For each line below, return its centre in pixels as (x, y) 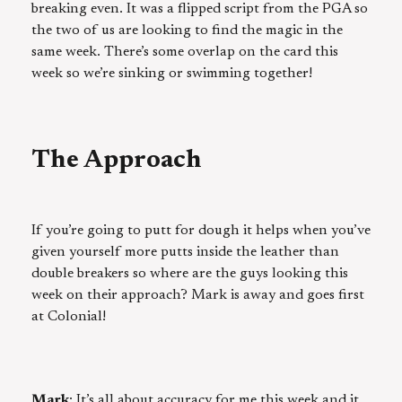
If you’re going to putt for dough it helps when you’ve (201, 231)
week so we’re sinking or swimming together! (172, 74)
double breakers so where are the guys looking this (190, 274)
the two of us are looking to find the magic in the (187, 31)
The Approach (117, 161)
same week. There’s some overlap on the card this (185, 52)
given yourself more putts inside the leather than (185, 253)
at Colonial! (69, 317)
